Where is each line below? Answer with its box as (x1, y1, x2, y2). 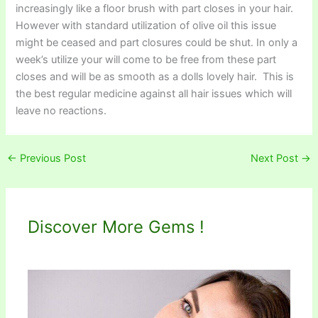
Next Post (251, 152, 302, 165)
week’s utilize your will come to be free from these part (16, 53, 277, 66)
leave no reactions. (16, 104, 107, 117)
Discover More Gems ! (28, 216, 205, 238)
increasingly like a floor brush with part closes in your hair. (16, 1, 294, 15)
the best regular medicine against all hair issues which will (16, 87, 292, 100)
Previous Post (16, 152, 86, 165)
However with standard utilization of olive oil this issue (16, 18, 277, 32)
